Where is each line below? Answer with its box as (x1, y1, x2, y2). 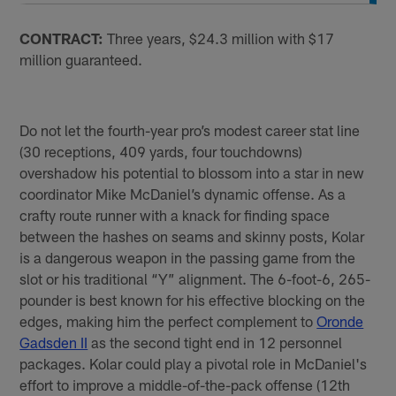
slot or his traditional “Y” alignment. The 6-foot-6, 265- (19, 270, 371, 288)
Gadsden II (19, 333, 88, 352)
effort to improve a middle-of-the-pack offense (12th (19, 376, 351, 394)
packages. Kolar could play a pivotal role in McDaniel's (19, 354, 368, 373)
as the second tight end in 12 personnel (88, 333, 343, 352)
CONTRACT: (19, 29, 108, 48)
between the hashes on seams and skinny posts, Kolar (19, 227, 365, 246)
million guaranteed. (19, 50, 147, 69)
